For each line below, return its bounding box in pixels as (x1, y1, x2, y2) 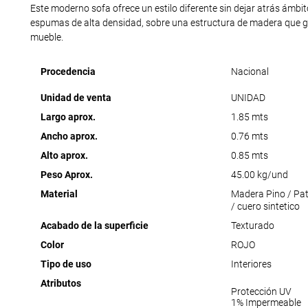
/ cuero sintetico (230, 201, 300, 212)
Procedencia (40, 66, 96, 78)
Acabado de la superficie (40, 220, 148, 232)
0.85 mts (230, 150, 268, 162)
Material (40, 188, 78, 200)
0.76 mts (230, 131, 268, 142)
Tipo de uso (40, 258, 91, 270)
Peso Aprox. (40, 169, 93, 181)
